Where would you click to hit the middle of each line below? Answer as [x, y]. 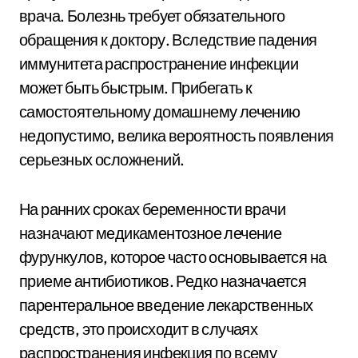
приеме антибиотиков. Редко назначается [163, 281]
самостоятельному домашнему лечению [160, 111]
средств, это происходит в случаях [139, 329]
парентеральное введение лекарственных [166, 305]
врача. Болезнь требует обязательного [152, 16]
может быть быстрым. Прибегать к [136, 88]
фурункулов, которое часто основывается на [173, 257]
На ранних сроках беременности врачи [152, 209]
